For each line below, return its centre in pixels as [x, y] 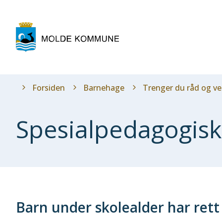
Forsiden [49, 88]
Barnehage [104, 88]
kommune [137, 38]
